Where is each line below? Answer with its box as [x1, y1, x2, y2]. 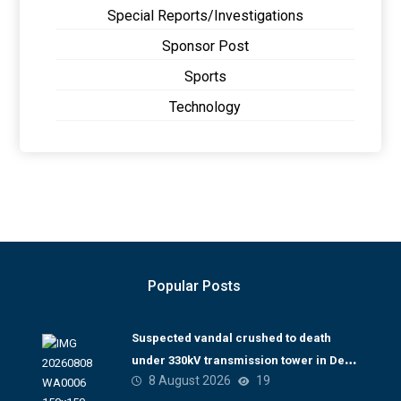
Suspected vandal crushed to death [131, 331, 331, 345]
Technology [169, 98, 241, 115]
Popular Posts [147, 277, 241, 294]
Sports [183, 68, 226, 85]
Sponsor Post [161, 38, 249, 55]
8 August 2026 [148, 373, 231, 388]
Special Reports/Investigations [107, 7, 303, 24]
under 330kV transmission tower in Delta [131, 354, 359, 367]
